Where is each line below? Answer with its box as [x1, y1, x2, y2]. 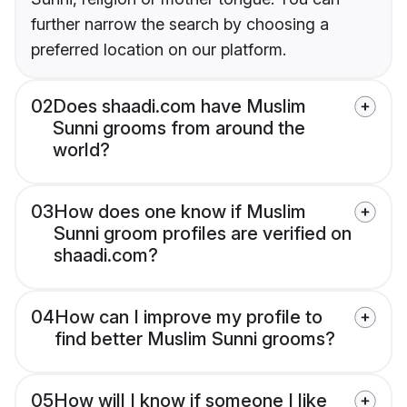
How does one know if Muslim [54, 201, 306, 223]
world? [53, 139, 110, 162]
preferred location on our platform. [31, 40, 286, 60]
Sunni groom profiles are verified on [54, 223, 352, 245]
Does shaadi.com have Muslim [53, 95, 306, 118]
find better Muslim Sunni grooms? [55, 328, 335, 351]
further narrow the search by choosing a [31, 15, 329, 35]
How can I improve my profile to [55, 306, 323, 329]
